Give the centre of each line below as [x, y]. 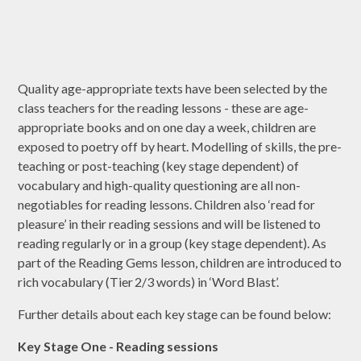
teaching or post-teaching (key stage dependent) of [159, 166]
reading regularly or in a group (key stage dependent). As [172, 243]
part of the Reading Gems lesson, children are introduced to [180, 263]
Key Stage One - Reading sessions [118, 346]
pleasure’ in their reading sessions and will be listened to [170, 224]
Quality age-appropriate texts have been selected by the [173, 89]
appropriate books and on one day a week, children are [167, 127]
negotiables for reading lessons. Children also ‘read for [167, 205]
